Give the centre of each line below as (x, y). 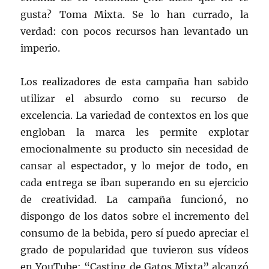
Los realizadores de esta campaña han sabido (134, 82)
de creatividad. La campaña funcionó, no (134, 200)
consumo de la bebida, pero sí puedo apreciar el (134, 233)
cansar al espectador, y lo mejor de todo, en (134, 166)
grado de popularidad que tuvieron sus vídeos (134, 250)
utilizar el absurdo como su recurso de (134, 99)
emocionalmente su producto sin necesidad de (134, 149)
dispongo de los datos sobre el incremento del (134, 216)
